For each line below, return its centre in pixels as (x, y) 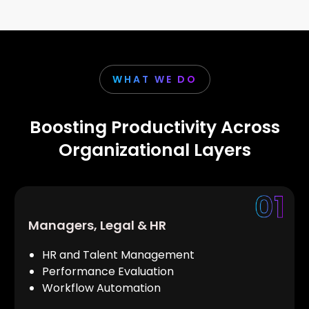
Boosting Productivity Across (154, 127)
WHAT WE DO (154, 79)
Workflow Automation (101, 288)
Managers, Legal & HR (97, 225)
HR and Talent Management (118, 255)
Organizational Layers (154, 150)
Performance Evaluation (111, 271)
